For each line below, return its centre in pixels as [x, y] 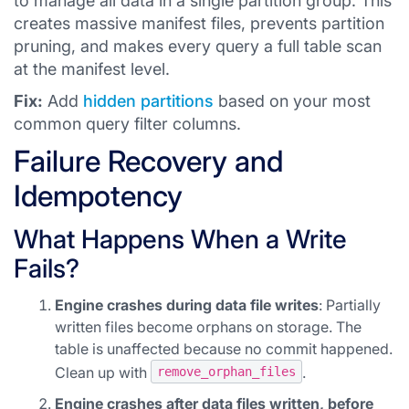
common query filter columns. [127, 124]
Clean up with [103, 372]
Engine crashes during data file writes [187, 305]
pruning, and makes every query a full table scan [198, 46]
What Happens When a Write [180, 239]
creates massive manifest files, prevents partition [199, 23]
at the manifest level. [92, 69]
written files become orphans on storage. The [208, 327]
